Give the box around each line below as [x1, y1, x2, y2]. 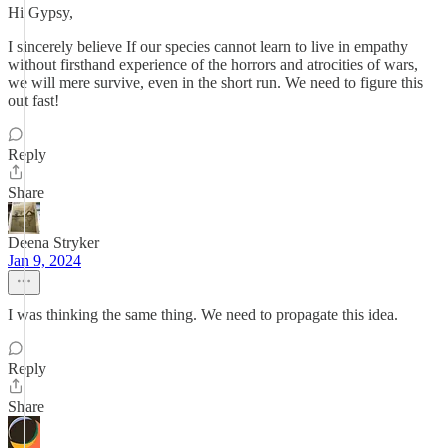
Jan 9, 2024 [8, 252, 81, 269]
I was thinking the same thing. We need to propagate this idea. [8, 306, 398, 323]
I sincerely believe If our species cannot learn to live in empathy [8, 38, 408, 55]
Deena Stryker [8, 234, 99, 251]
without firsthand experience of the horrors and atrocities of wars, [8, 56, 418, 73]
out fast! [8, 92, 59, 109]
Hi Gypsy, [8, 4, 73, 21]
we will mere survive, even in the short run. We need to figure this [8, 74, 423, 91]
